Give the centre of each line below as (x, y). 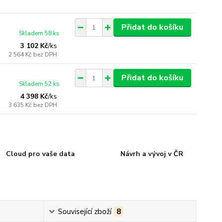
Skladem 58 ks (39, 33)
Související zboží (84, 212)
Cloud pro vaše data (41, 154)
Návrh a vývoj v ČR (152, 154)
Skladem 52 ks (39, 84)
